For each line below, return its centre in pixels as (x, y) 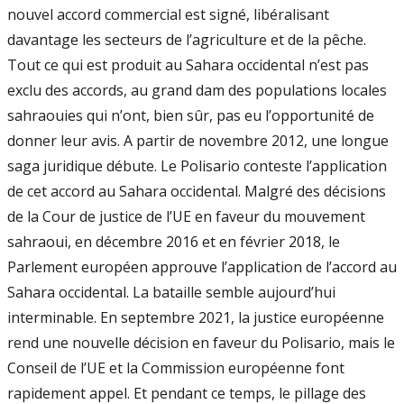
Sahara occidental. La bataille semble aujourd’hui (171, 292)
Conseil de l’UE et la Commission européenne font (176, 368)
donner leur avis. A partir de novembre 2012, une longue (198, 141)
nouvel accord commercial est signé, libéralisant (168, 14)
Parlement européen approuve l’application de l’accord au (202, 267)
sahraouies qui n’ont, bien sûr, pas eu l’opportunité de (191, 115)
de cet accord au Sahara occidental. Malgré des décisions (197, 191)
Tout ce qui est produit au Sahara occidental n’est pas (188, 65)
